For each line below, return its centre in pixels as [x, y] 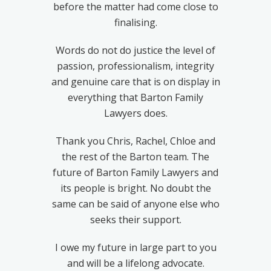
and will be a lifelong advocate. [135, 263]
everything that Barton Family [135, 97]
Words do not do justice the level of [135, 50]
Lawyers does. [135, 113]
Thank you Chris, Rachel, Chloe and [135, 141]
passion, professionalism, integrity [135, 66]
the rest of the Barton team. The [135, 156]
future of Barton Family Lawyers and [135, 172]
